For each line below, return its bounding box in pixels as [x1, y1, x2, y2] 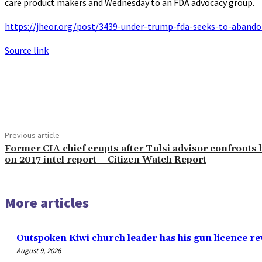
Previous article [5, 129, 60, 140]
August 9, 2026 [16, 245, 61, 256]
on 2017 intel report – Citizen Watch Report [5, 153, 206, 166]
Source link [5, 44, 49, 56]
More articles [5, 193, 89, 212]
